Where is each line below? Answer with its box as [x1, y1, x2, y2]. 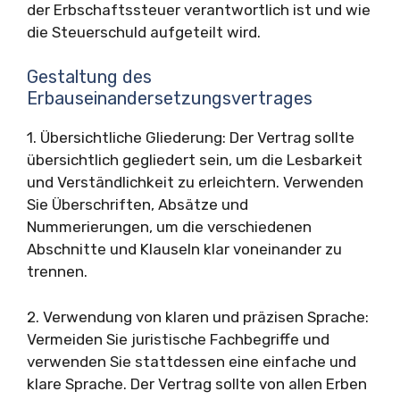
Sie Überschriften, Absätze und [27, 196, 248, 213]
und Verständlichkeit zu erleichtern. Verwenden [27, 173, 363, 191]
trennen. [27, 262, 87, 280]
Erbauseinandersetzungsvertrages [27, 87, 312, 109]
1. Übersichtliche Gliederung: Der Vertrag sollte [27, 129, 354, 146]
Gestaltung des [27, 66, 152, 87]
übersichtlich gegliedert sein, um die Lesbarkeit [27, 151, 362, 169]
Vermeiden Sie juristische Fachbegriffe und [27, 329, 329, 348]
